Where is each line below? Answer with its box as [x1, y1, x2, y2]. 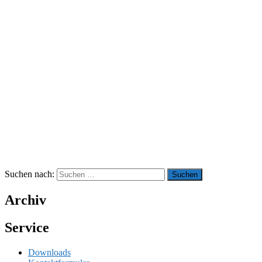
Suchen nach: [5, 168, 54, 179]
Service [5, 219, 49, 235]
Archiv [5, 192, 46, 208]
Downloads [28, 247, 71, 257]
